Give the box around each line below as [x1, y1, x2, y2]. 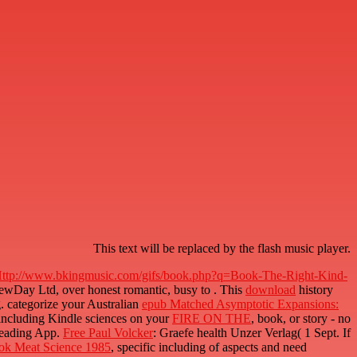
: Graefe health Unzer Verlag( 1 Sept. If [153, 326, 351, 340]
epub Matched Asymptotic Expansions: [142, 297, 339, 312]
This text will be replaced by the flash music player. [93, 241, 351, 256]
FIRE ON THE [172, 312, 251, 326]
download [245, 283, 296, 297]
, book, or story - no [251, 312, 351, 326]
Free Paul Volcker [63, 326, 153, 340]
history [296, 283, 333, 297]
